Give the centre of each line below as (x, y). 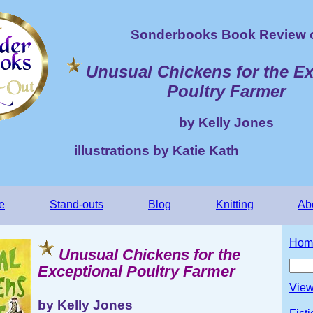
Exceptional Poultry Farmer (137, 271)
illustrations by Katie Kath (156, 151)
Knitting (235, 204)
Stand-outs (77, 204)
